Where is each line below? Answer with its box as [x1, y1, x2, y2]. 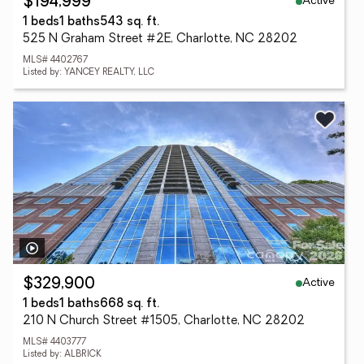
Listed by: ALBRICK [23, 350, 102, 359]
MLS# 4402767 [23, 56, 88, 65]
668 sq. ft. [100, 298, 159, 310]
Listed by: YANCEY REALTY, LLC [23, 68, 154, 77]
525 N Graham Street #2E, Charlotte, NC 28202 [23, 33, 297, 45]
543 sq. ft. [100, 16, 159, 28]
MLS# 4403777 [23, 338, 86, 347]
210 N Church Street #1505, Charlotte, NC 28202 [23, 315, 305, 327]
